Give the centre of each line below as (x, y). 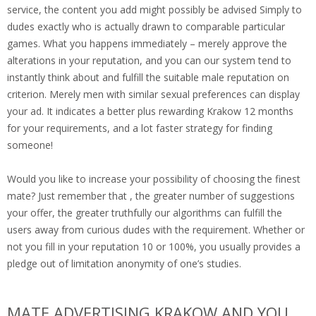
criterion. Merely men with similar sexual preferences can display (153, 95)
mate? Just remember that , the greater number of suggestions (151, 196)
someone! (30, 145)
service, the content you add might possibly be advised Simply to (154, 10)
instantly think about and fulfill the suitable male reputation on (148, 78)
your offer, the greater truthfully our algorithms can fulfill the (145, 213)
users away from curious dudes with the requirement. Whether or (156, 230)
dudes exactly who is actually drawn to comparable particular (146, 27)
